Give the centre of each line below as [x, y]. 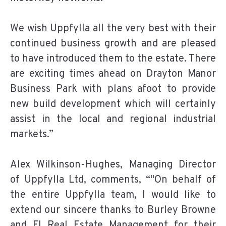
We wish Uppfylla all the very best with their [113, 29]
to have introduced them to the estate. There [113, 59]
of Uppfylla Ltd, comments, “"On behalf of [113, 180]
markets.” [32, 134]
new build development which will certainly [113, 104]
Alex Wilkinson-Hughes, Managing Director [113, 165]
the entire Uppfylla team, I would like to [113, 195]
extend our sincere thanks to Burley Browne [113, 210]
